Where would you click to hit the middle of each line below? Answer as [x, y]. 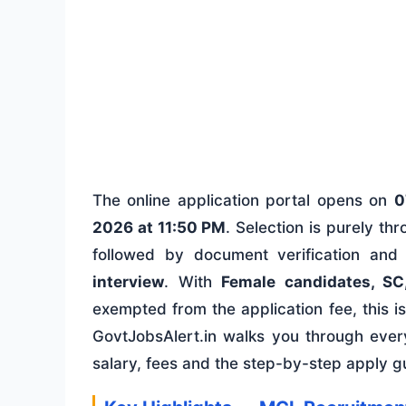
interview [128, 282]
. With [193, 282]
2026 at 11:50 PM [159, 228]
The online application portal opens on [243, 201]
